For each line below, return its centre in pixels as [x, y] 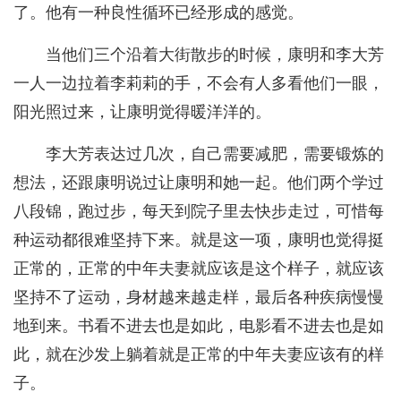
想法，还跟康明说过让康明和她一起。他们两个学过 [199, 183]
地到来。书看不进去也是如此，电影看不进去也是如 [199, 326]
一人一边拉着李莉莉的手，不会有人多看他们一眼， [199, 84]
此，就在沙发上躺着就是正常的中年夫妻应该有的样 [199, 355]
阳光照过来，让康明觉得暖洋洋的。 [142, 112]
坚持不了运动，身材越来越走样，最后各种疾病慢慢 [199, 298]
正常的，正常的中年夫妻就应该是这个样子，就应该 [199, 269]
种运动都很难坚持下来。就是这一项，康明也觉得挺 [199, 240]
